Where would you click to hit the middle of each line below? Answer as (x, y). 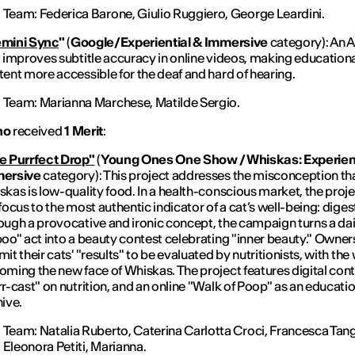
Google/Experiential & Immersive (169, 42)
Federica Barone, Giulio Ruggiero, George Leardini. (181, 13)
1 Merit (84, 130)
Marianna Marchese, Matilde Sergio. (139, 102)
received (39, 130)
